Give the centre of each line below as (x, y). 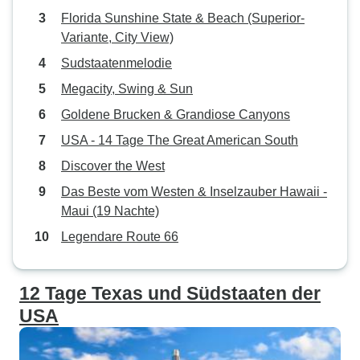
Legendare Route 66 (120, 237)
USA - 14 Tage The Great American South (180, 140)
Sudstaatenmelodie (117, 63)
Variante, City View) (117, 37)
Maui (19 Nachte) (110, 211)
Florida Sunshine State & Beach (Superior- (183, 18)
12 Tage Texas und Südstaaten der (170, 293)
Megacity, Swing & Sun (127, 89)
